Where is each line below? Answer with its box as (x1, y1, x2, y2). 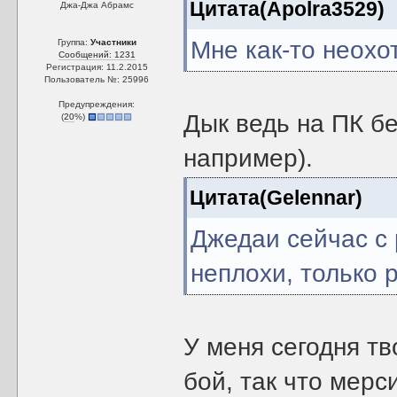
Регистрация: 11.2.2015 (45, 62, 148, 72)
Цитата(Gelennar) (190, 186, 363, 209)
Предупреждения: (58, 99, 136, 109)
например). (183, 144, 314, 172)
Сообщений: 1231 (58, 50, 136, 59)
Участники (90, 37, 136, 47)
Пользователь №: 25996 (44, 74, 150, 84)
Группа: (57, 37, 90, 47)
